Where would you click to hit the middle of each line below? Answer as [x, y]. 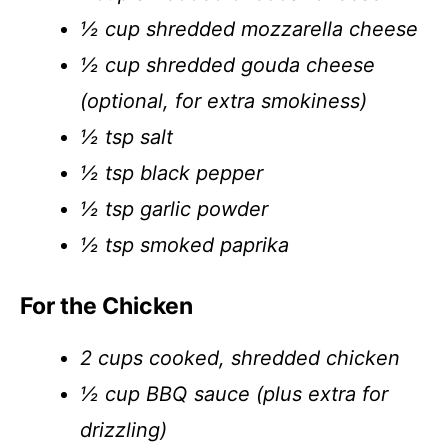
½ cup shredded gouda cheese [227, 65]
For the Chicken [106, 306]
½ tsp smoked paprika [184, 245]
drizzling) [123, 430]
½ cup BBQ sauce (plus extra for [234, 394]
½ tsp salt [126, 137]
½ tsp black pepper [171, 173]
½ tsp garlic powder [174, 209]
